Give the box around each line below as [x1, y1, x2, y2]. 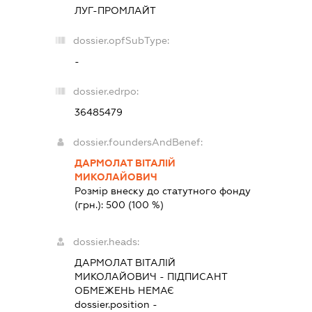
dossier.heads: [72, 235, 139, 247]
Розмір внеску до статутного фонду [74, 185, 251, 196]
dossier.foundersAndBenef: [72, 136, 203, 148]
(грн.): [74, 198, 106, 210]
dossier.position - [74, 298, 157, 310]
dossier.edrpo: [72, 85, 139, 97]
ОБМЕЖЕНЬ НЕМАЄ [74, 284, 174, 296]
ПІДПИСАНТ [166, 270, 227, 282]
